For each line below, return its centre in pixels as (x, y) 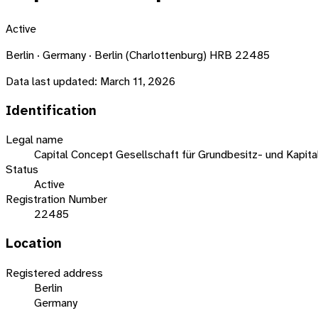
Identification (51, 110)
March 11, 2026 (138, 81)
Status (22, 170)
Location (34, 244)
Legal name (34, 140)
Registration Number (56, 199)
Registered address (54, 273)
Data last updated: (51, 81)
